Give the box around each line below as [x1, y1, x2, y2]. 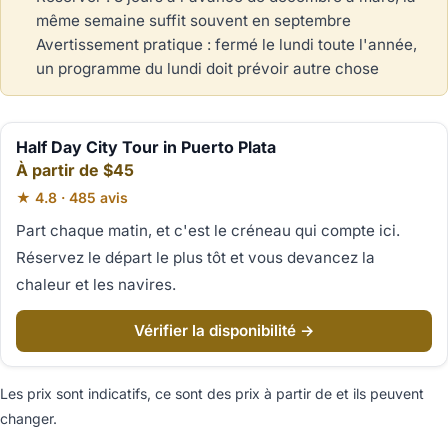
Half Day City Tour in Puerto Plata [16, 136, 276, 157]
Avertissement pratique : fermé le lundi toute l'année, [36, 34, 417, 54]
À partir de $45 [16, 159, 134, 180]
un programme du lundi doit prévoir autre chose [36, 58, 379, 78]
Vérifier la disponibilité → [133, 320, 315, 340]
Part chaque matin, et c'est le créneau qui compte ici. [16, 220, 400, 240]
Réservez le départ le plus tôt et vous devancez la [16, 247, 375, 267]
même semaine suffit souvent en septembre [36, 10, 351, 30]
